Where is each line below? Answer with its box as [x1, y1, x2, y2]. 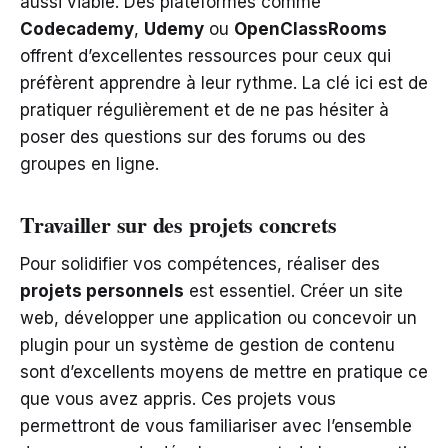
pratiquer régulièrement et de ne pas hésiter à [20, 99, 389, 120]
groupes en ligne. [20, 153, 159, 174]
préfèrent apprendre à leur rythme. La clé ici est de [20, 72, 428, 93]
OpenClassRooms [234, 18, 387, 39]
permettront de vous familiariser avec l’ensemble [20, 415, 412, 436]
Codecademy [20, 18, 134, 39]
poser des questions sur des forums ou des [20, 126, 366, 147]
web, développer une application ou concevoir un [20, 307, 417, 328]
